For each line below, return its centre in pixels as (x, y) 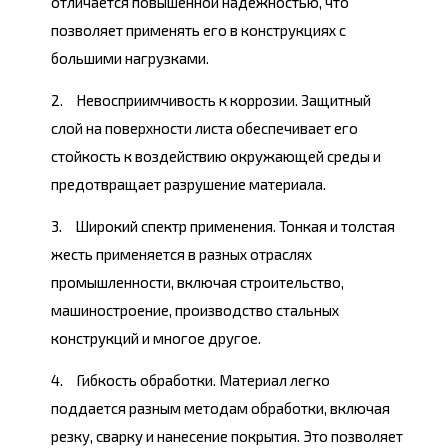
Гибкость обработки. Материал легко (203, 380)
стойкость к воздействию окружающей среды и (216, 156)
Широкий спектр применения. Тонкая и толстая (235, 226)
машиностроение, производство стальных (195, 310)
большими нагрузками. (130, 58)
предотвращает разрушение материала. (188, 184)
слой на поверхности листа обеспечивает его (204, 128)
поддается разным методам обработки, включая (220, 408)
